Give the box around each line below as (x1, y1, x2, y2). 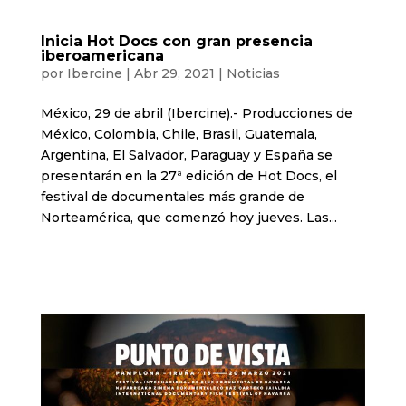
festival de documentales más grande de (40, 188, 304, 206)
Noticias (226, 65, 280, 82)
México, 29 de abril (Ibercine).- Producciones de (40, 105, 353, 122)
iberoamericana (40, 47, 164, 65)
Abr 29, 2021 (133, 65, 215, 82)
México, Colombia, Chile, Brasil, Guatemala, (40, 126, 317, 143)
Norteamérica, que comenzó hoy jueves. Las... (40, 209, 337, 227)
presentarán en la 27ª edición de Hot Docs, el (40, 168, 337, 185)
